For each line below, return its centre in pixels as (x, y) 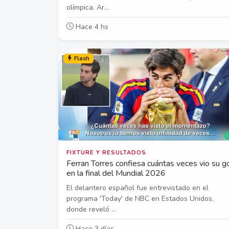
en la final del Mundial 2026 (116, 173)
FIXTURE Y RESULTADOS (106, 152)
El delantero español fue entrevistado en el (138, 188)
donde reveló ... (91, 209)
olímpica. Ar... (88, 7)
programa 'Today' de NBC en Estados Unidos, (140, 198)
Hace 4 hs (91, 27)
